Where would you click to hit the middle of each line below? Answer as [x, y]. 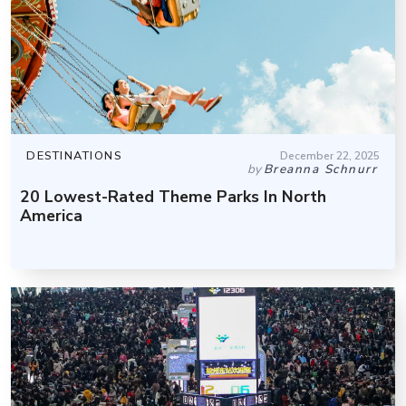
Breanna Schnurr [320, 169]
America [51, 216]
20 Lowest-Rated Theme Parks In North [173, 197]
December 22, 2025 [330, 156]
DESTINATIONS [74, 156]
